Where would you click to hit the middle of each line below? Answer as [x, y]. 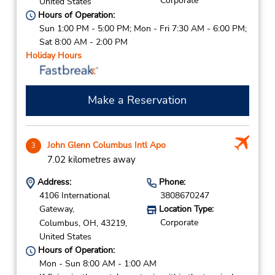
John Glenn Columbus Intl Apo [106, 145]
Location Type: [185, 209]
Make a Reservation [137, 100]
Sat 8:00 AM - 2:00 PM [83, 42]
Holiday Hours [53, 55]
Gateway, [56, 209]
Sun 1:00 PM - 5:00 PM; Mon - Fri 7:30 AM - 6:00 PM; [143, 28]
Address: [53, 182]
